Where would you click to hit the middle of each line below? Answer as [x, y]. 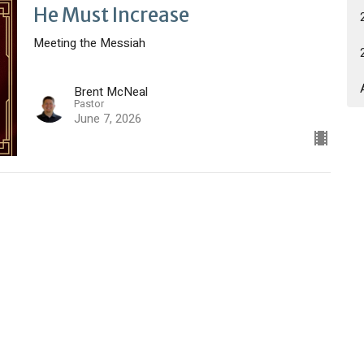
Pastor [89, 103]
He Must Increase [111, 15]
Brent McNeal [110, 91]
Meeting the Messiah [89, 43]
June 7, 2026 [107, 118]
